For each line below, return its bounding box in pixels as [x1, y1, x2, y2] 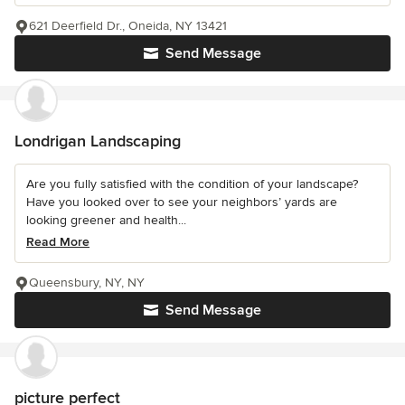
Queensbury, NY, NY [29, 275, 145, 291]
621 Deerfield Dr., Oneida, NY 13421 [29, 18, 227, 34]
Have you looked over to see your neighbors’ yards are [26, 194, 337, 211]
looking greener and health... [26, 212, 186, 229]
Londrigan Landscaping [14, 131, 181, 152]
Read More [26, 234, 89, 250]
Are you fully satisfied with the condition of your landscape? [26, 176, 358, 193]
